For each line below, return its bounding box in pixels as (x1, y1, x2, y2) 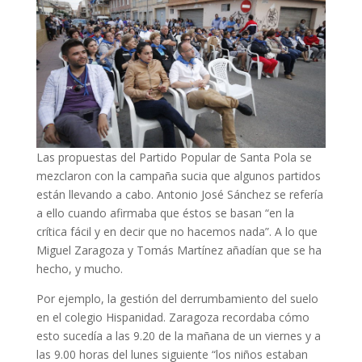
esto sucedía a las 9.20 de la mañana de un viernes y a (36, 328, 321, 344)
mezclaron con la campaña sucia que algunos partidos (36, 168, 321, 184)
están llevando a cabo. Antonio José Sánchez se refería (36, 187, 323, 203)
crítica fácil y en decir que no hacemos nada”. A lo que (36, 224, 318, 240)
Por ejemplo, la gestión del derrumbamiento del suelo (36, 291, 318, 307)
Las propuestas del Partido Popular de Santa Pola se (36, 149, 312, 166)
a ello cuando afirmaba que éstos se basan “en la (36, 205, 294, 221)
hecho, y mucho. (36, 261, 123, 277)
